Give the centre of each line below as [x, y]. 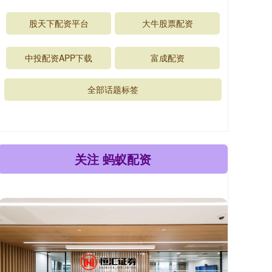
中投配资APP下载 [59, 58]
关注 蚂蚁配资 [113, 159]
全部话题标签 [113, 89]
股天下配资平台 [59, 23]
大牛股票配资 [167, 23]
